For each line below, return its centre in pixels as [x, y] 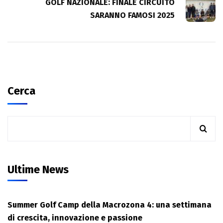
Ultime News [38, 170]
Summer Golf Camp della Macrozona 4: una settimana [110, 205]
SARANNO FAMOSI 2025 [132, 15]
